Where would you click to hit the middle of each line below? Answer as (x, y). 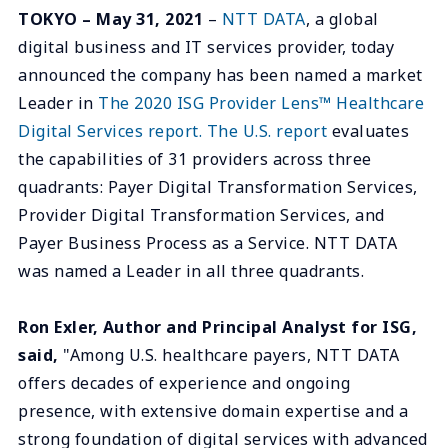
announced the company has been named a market (220, 74)
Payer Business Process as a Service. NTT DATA (208, 242)
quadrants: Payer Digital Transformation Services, (218, 186)
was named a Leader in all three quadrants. (191, 270)
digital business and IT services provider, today (206, 46)
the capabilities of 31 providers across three (195, 158)
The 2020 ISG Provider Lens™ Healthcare (261, 102)
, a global (342, 18)
